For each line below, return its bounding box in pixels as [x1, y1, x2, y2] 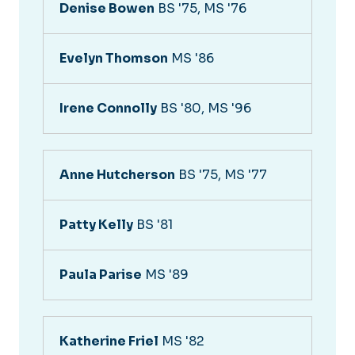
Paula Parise [59, 265, 142, 283]
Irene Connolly [59, 99, 157, 116]
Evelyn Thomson [59, 49, 168, 67]
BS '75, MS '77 [175, 166, 267, 183]
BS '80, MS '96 [157, 99, 251, 116]
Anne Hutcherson [59, 166, 175, 183]
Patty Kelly [59, 216, 133, 233]
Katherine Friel [59, 332, 158, 349]
